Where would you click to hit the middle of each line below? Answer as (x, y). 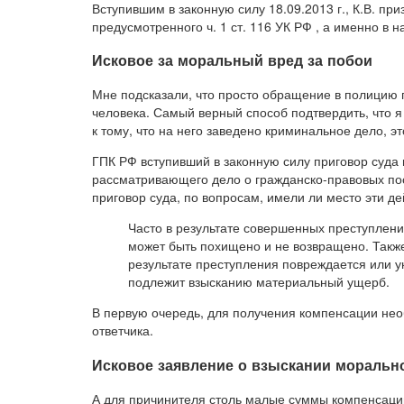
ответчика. (123, 331)
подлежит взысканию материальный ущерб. (259, 282)
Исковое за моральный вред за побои (232, 60)
